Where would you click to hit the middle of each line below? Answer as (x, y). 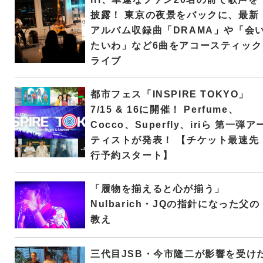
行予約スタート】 (131, 156)
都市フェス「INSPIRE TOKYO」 (169, 95)
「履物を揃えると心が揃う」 (157, 189)
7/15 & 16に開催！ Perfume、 (164, 110)
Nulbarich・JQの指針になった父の (175, 204)
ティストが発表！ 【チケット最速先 (175, 140)
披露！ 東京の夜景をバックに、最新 (175, 15)
